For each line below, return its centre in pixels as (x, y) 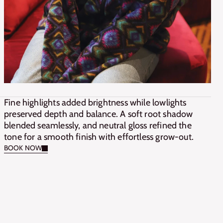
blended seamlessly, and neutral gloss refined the (98, 125)
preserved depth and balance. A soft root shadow (99, 114)
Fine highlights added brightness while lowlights (95, 103)
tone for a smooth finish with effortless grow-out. (99, 137)
